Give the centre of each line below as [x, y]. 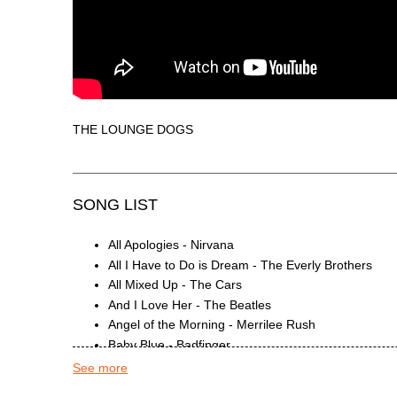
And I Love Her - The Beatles [190, 304]
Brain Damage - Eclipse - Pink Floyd [210, 384]
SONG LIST [116, 205]
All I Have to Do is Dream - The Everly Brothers [241, 265]
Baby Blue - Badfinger [170, 344]
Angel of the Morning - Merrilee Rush [212, 325]
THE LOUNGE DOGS [133, 130]
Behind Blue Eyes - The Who [189, 365]
